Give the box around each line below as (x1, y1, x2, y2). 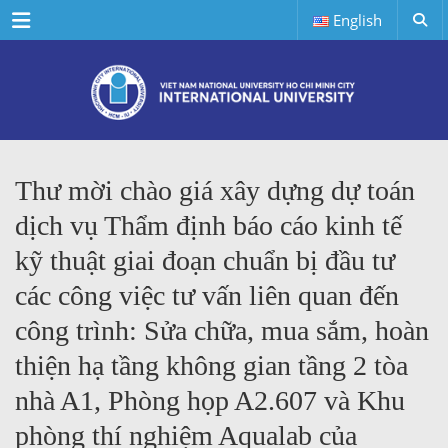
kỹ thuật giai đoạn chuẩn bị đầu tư (15, 245, 395, 276)
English (333, 10, 382, 30)
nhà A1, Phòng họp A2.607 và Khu (15, 385, 405, 416)
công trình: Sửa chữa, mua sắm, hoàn (15, 315, 429, 346)
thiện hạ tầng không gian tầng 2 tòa (15, 350, 408, 381)
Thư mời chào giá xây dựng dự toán (15, 175, 415, 206)
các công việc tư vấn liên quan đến (15, 280, 399, 311)
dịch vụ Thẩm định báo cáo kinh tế (15, 210, 402, 241)
